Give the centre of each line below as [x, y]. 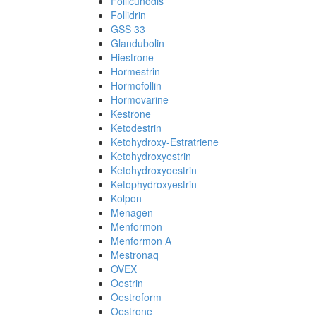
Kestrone [131, 114]
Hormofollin [136, 85]
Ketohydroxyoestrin [154, 170]
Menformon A [141, 241]
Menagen [132, 212]
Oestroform [136, 297]
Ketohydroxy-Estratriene [165, 142]
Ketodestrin [136, 128]
